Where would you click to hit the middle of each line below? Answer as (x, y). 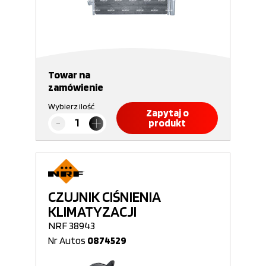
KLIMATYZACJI (92, 211)
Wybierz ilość (71, 106)
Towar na (69, 75)
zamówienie (76, 87)
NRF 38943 (72, 225)
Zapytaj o (167, 113)
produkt (167, 123)
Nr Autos (68, 240)
